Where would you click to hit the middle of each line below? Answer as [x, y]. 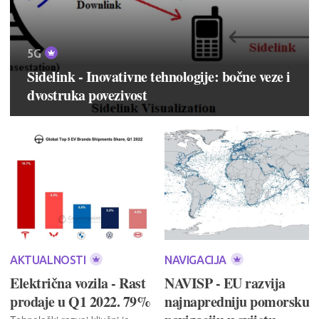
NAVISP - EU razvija [225, 283]
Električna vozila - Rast [78, 283]
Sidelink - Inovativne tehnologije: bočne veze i [159, 76]
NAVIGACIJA [197, 260]
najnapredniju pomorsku [237, 301]
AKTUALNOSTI [49, 260]
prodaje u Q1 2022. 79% [80, 301]
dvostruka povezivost [87, 95]
